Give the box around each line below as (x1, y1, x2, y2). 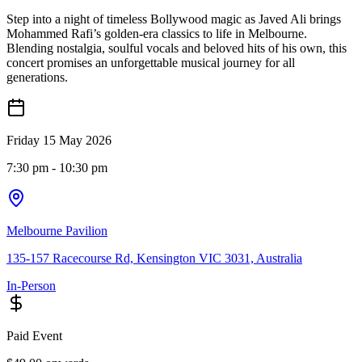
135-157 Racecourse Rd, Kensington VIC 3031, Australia (6, 251, 302, 266)
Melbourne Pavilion (6, 224, 107, 238)
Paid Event (6, 329, 62, 343)
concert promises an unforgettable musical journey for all (6, 56, 295, 70)
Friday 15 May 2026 (6, 133, 112, 148)
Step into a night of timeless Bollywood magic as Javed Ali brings (6, 12, 341, 27)
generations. (6, 70, 68, 85)
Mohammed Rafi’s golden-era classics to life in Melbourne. (6, 27, 307, 41)
